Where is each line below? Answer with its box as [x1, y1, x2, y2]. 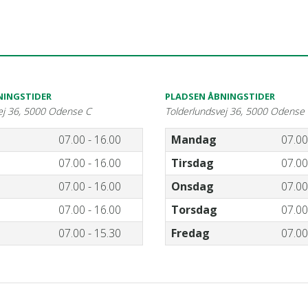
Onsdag [171, 178, 214, 194]
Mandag [171, 131, 217, 147]
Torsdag [171, 201, 217, 217]
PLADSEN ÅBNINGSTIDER [165, 89, 275, 102]
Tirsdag [171, 155, 214, 170]
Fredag [171, 225, 210, 241]
